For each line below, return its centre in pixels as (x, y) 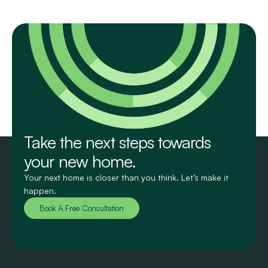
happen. (40, 190)
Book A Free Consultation (82, 208)
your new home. (80, 161)
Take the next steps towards (117, 142)
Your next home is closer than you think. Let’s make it (126, 177)
